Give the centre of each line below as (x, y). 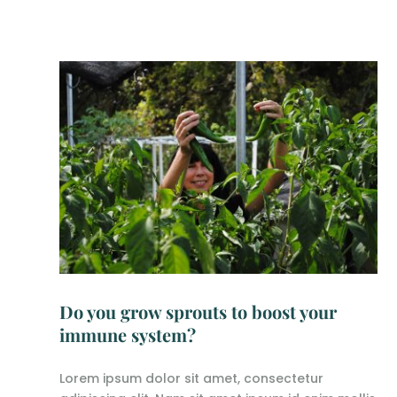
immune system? (128, 335)
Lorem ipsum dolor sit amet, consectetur (192, 379)
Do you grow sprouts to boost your (198, 312)
